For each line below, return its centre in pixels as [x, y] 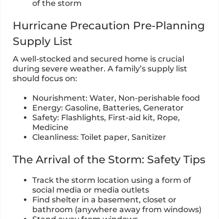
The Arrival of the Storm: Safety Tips [109, 159]
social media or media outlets [91, 190]
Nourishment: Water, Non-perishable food [116, 98]
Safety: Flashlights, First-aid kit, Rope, [106, 117]
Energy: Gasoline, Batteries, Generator [108, 108]
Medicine [50, 127]
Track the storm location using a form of [112, 180]
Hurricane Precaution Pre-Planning [109, 25]
